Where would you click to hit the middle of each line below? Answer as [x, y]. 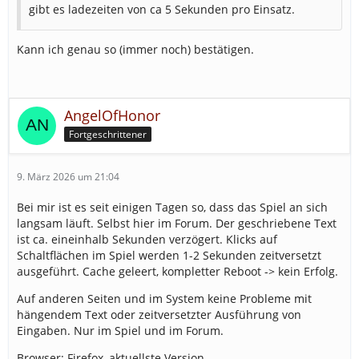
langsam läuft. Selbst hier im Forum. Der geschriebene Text [177, 224]
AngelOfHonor [112, 116]
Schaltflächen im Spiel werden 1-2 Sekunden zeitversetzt [169, 256]
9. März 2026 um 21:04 [68, 177]
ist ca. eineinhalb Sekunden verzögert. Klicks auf [147, 240]
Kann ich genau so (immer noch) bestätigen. [135, 50]
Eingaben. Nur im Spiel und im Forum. [120, 331]
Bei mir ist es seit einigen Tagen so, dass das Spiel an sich [172, 208]
